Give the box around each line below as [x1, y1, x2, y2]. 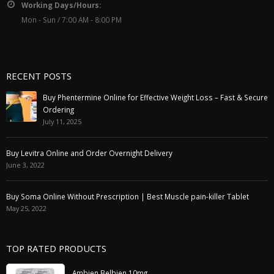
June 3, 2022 [6, 160, 45, 169]
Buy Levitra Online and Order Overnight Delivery [6, 147, 172, 158]
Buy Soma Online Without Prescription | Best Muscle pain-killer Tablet [6, 191, 249, 201]
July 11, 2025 [43, 116, 81, 126]
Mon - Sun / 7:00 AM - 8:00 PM [21, 14, 122, 24]
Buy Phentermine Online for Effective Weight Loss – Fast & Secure [43, 92, 268, 102]
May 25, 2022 [6, 203, 46, 213]
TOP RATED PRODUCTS [6, 242, 106, 254]
